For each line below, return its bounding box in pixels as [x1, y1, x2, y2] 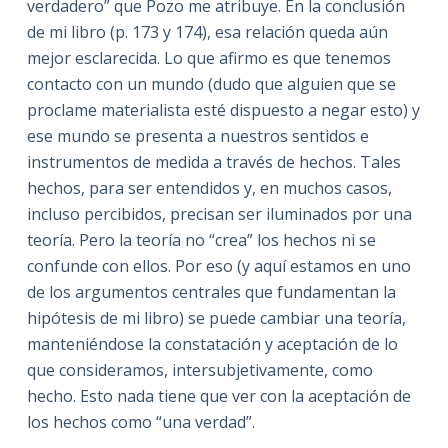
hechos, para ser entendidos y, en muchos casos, [26, 176, 392, 199]
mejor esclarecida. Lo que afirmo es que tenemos [26, 46, 391, 69]
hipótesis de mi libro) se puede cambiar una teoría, [26, 306, 406, 329]
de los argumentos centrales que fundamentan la [26, 280, 396, 303]
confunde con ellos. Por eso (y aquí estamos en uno [26, 254, 411, 277]
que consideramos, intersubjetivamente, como [26, 358, 373, 381]
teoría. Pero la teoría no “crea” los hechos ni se [26, 228, 376, 251]
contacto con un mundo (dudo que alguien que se [26, 72, 396, 95]
